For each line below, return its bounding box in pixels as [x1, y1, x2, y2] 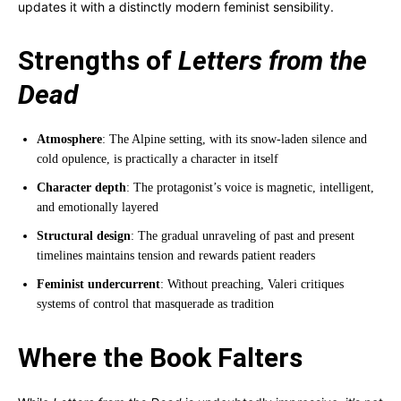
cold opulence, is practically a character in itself [37, 152, 278, 166]
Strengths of [18, 45, 178, 76]
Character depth [37, 181, 126, 194]
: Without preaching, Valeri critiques [160, 277, 344, 291]
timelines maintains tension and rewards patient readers [37, 249, 315, 262]
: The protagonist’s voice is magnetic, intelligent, [126, 181, 374, 194]
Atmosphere [37, 132, 102, 146]
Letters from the [178, 45, 367, 76]
